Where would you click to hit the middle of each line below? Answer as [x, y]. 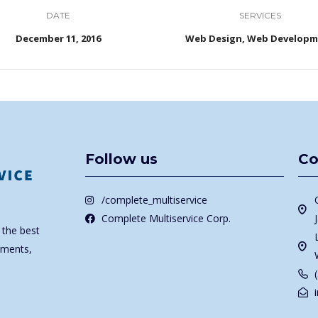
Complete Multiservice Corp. [166, 218]
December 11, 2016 [58, 38]
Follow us [121, 159]
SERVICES [260, 15]
